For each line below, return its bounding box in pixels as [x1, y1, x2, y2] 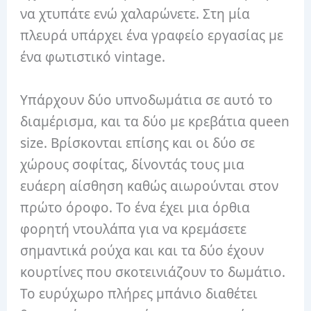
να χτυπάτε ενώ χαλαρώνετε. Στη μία [20, 5, 251, 24]
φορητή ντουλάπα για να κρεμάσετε [20, 219, 247, 238]
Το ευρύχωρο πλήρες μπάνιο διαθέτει [20, 284, 258, 303]
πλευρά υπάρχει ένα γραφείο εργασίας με [20, 26, 284, 45]
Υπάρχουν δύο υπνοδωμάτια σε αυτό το [20, 90, 274, 109]
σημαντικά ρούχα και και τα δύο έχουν [20, 241, 264, 260]
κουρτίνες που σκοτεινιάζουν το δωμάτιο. [20, 262, 286, 281]
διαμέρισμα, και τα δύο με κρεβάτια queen [20, 112, 290, 131]
